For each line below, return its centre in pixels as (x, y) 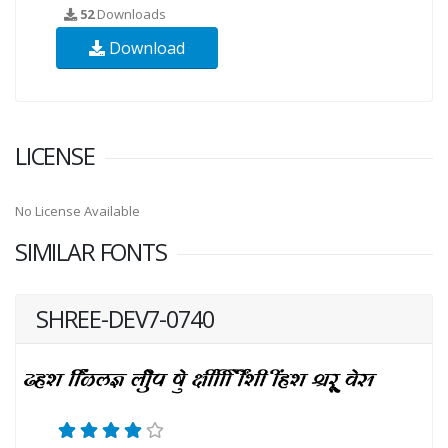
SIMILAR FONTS (91, 251)
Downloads (130, 13)
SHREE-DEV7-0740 (125, 318)
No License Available (77, 210)
